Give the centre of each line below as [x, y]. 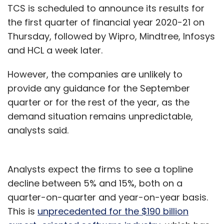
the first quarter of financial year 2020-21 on [106, 22]
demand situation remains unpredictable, [100, 116]
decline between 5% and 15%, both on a [95, 183]
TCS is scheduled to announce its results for [106, 8]
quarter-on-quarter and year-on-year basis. [108, 197]
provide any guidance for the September [99, 88]
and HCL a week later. [55, 50]
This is [22, 211]
